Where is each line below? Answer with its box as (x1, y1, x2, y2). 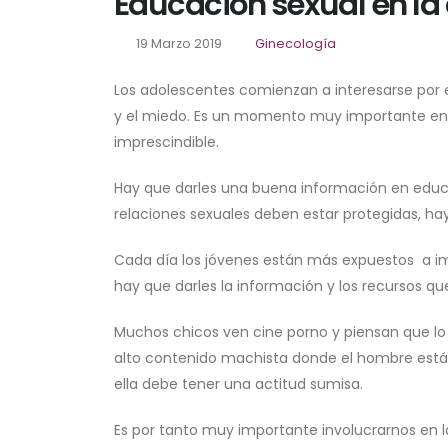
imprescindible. (114, 132, 219, 153)
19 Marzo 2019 (132, 35, 222, 53)
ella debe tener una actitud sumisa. (114, 374, 363, 395)
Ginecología (254, 35, 336, 53)
